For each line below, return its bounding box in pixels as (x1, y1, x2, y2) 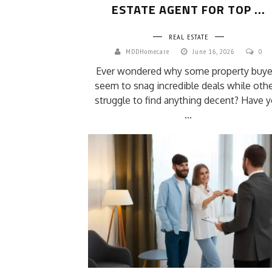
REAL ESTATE (168, 32, 208, 41)
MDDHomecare (125, 46, 169, 56)
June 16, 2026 (192, 46, 237, 56)
